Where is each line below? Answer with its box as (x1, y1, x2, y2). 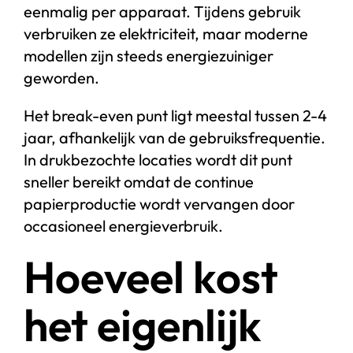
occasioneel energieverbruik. (23, 216, 223, 236)
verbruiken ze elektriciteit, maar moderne (23, 24, 308, 44)
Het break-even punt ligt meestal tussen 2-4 (23, 106, 327, 126)
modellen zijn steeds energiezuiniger (23, 46, 273, 66)
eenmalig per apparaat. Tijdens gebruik (23, 2, 301, 22)
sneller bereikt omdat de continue (23, 172, 254, 192)
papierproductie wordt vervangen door (23, 194, 295, 214)
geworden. (23, 68, 99, 88)
